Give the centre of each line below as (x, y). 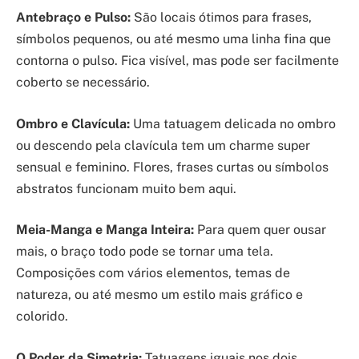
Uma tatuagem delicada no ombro (233, 123)
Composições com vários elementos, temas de (153, 273)
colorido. (42, 317)
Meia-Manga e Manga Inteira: (105, 230)
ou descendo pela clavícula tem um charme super (163, 145)
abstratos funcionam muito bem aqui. (126, 188)
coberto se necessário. (83, 83)
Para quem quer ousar (260, 230)
